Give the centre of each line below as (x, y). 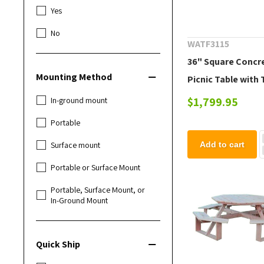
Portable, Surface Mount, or (98, 190)
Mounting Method (74, 77)
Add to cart (222, 145)
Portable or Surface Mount (96, 168)
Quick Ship (58, 245)
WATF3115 (209, 44)
